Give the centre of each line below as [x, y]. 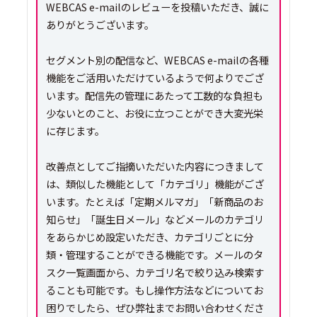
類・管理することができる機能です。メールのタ [154, 254]
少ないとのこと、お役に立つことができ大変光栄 [154, 113]
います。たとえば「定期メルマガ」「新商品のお [154, 201]
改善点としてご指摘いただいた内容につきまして [155, 166]
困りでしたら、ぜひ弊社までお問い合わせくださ [155, 307]
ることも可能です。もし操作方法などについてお [154, 289]
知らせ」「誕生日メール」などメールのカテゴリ [155, 219]
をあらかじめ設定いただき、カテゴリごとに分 [149, 236]
